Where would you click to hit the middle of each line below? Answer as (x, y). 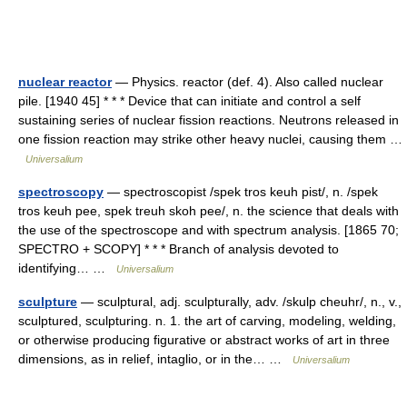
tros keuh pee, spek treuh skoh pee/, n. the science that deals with (208, 211)
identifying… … (67, 268)
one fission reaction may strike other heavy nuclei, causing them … (210, 139)
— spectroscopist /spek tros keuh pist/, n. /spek (241, 192)
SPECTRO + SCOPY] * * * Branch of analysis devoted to (179, 249)
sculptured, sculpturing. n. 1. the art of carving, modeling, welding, (207, 321)
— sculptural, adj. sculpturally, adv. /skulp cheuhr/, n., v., (239, 302)
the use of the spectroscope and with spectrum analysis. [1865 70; (208, 230)
